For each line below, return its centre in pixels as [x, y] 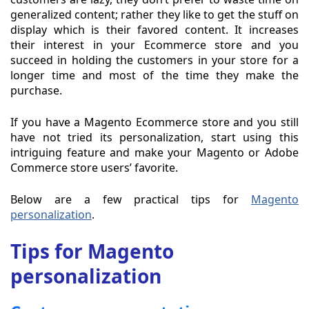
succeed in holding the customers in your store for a [154, 60]
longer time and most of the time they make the [154, 76]
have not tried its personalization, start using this [154, 138]
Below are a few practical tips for [131, 200]
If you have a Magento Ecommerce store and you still [154, 122]
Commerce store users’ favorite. [94, 168]
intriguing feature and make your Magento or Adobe [154, 153]
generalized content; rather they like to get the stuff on [154, 15]
